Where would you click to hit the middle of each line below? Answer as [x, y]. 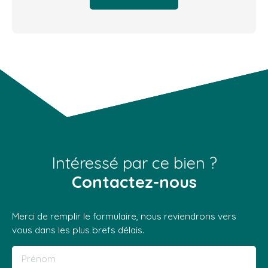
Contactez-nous [134, 182]
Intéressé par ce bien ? [134, 162]
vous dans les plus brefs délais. [78, 229]
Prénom [39, 258]
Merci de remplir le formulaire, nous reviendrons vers [124, 216]
